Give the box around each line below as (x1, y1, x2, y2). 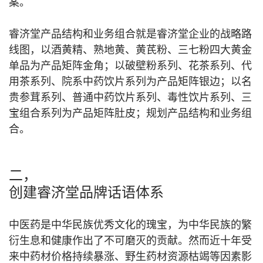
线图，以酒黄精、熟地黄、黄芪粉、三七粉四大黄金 (9, 44, 252, 56)
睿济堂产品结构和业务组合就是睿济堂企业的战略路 (9, 28, 252, 40)
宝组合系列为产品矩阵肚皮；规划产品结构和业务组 (9, 107, 252, 119)
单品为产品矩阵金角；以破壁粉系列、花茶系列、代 (9, 60, 252, 72)
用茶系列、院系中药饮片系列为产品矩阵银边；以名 (9, 76, 252, 87)
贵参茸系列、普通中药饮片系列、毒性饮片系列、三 (9, 92, 252, 103)
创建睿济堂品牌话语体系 (9, 184, 164, 200)
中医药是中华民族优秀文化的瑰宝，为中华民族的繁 (9, 219, 252, 231)
